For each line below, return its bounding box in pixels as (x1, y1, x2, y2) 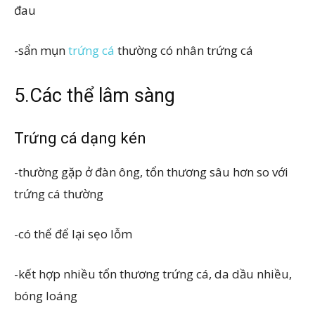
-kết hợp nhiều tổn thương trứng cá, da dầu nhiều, (14, 265, 292, 282)
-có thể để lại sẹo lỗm (14, 225, 132, 242)
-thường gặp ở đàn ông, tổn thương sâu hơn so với (14, 163, 288, 180)
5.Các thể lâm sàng (14, 84, 175, 107)
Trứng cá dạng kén (14, 129, 146, 147)
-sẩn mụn (14, 41, 65, 58)
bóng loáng (14, 287, 77, 304)
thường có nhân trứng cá (115, 41, 253, 58)
